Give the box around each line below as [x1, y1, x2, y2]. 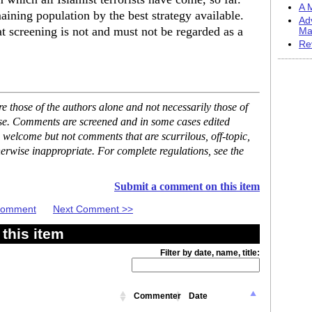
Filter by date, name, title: [160, 247, 260, 258]
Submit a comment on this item [114, 180, 260, 192]
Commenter [134, 290, 181, 301]
